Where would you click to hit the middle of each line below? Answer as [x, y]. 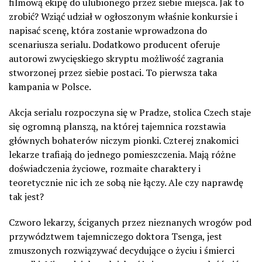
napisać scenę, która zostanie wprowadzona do [108, 30]
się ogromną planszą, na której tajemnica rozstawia [117, 126]
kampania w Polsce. [50, 86]
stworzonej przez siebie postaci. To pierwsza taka [113, 72]
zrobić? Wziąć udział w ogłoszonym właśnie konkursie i [123, 16]
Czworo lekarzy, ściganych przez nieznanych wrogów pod [130, 222]
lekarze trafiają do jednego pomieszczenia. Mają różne [122, 154]
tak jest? [26, 196]
